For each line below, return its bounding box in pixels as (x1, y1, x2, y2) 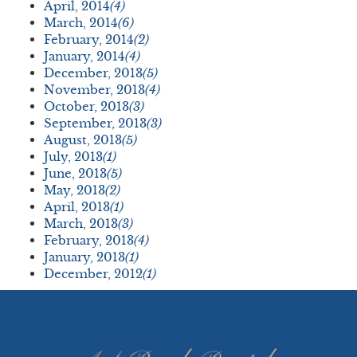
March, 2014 (44, 15, 118, 31)
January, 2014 (44, 49, 125, 65)
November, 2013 (44, 82, 145, 98)
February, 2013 (44, 233, 134, 249)
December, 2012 (44, 266, 143, 282)
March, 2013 (44, 216, 118, 232)
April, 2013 (44, 199, 110, 215)
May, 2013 (44, 182, 105, 198)
